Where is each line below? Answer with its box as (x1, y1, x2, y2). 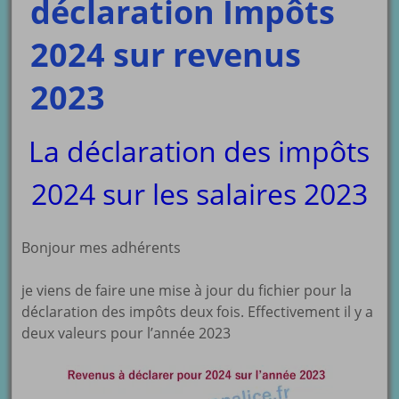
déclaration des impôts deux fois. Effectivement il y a (21, 302, 374, 322)
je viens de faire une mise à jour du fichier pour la (21, 281, 353, 301)
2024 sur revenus (30, 33, 302, 77)
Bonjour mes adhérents (21, 238, 182, 258)
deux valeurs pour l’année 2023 (21, 323, 232, 344)
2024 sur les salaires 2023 (30, 175, 368, 214)
